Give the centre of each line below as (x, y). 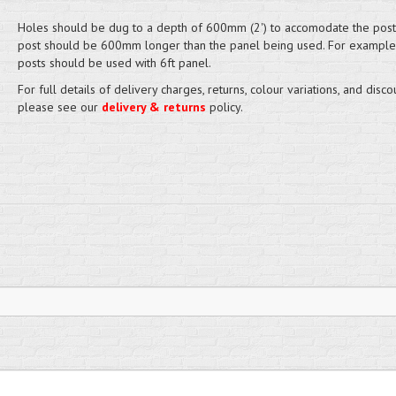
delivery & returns (153, 107)
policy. (224, 107)
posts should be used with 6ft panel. (114, 63)
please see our (59, 107)
